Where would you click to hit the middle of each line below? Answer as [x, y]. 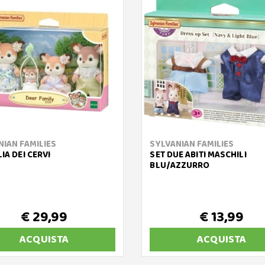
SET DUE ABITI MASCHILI [198, 155]
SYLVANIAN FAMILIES [192, 145]
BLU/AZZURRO [180, 166]
